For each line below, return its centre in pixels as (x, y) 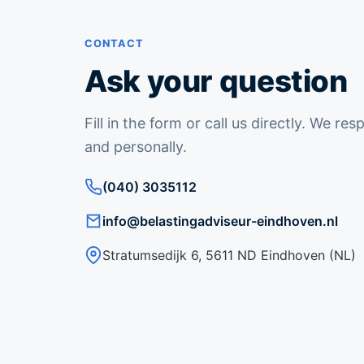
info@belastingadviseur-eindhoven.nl (220, 221)
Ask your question (216, 80)
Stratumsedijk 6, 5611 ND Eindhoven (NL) (229, 255)
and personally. (136, 146)
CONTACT (115, 43)
